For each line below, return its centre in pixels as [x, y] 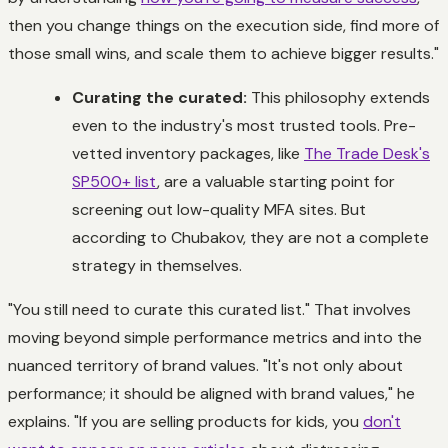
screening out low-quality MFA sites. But [219, 209]
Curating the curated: [159, 97]
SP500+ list [114, 181]
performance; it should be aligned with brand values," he [211, 393]
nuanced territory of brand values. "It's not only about [205, 365]
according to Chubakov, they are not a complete [250, 237]
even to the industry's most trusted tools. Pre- [244, 125]
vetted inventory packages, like [188, 153]
